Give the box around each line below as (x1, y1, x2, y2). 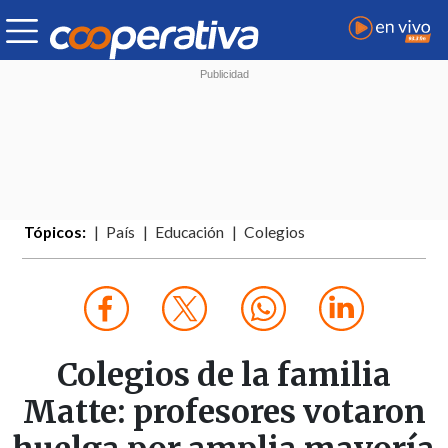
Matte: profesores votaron (22, 392, 426, 433)
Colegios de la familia (57, 355, 391, 396)
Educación (155, 223, 225, 242)
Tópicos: (24, 223, 87, 242)
